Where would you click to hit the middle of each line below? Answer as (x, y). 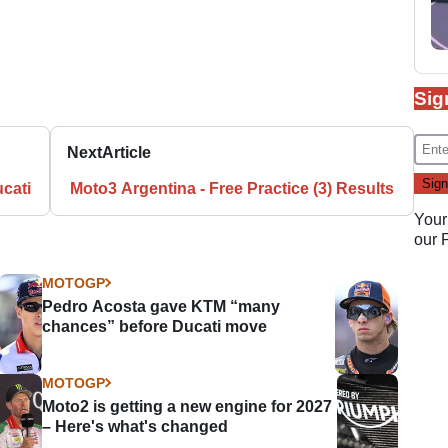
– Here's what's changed (135, 426)
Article (127, 152)
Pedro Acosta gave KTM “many (161, 306)
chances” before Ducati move (155, 326)
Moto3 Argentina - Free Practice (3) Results (232, 188)
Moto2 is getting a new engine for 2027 (187, 406)
